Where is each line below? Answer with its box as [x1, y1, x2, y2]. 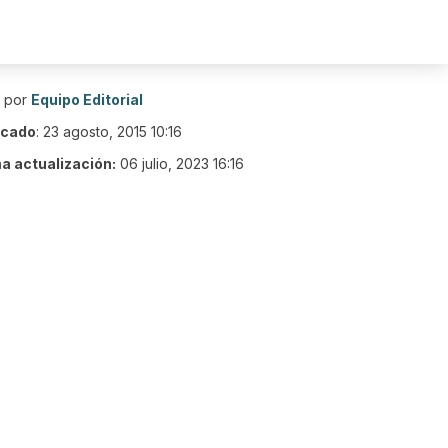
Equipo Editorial [31, 91, 143, 108]
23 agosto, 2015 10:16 [43, 123, 182, 140]
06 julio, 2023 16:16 [120, 155, 244, 172]
